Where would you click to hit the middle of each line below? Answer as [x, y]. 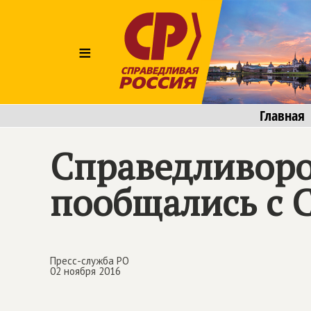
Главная [282, 116]
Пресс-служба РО [90, 261]
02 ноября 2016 [85, 271]
